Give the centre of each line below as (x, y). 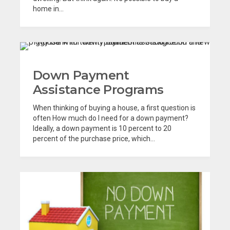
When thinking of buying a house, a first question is (114, 108)
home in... (48, 9)
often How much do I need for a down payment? (111, 118)
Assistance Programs (98, 90)
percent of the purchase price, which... (94, 139)
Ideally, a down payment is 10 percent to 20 (102, 129)
